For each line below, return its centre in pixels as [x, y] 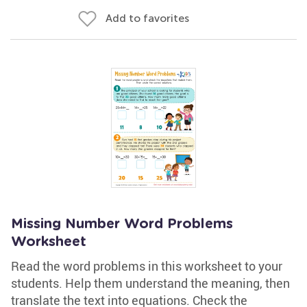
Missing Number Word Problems [122, 224]
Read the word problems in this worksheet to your [147, 266]
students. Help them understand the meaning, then [150, 283]
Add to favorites [147, 18]
